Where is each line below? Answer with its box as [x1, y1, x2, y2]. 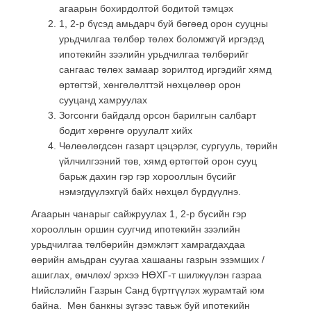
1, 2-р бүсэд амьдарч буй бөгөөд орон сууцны [59, 17, 268, 29]
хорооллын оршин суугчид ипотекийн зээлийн [31, 223, 240, 235]
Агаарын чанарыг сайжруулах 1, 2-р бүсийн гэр [31, 208, 246, 219]
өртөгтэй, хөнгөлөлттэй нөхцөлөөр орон [59, 78, 241, 90]
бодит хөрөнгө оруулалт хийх [59, 124, 192, 136]
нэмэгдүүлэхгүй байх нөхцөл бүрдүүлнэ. [59, 185, 241, 197]
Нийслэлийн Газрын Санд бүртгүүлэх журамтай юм [31, 284, 264, 296]
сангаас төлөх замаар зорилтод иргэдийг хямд [59, 63, 271, 75]
